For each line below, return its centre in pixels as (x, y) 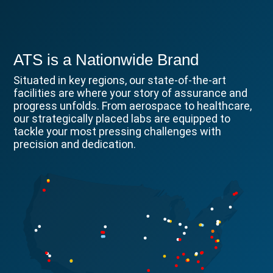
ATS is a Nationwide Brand (106, 59)
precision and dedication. (75, 144)
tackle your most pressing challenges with (118, 131)
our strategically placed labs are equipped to (122, 118)
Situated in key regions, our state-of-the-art (120, 80)
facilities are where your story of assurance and (131, 93)
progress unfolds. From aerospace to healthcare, (133, 105)
